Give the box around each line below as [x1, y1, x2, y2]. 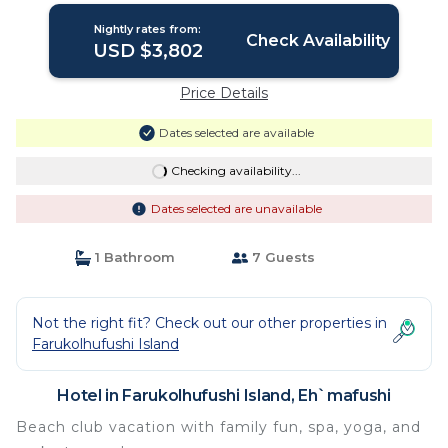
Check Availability [245, 31, 390, 50]
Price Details [180, 84, 268, 102]
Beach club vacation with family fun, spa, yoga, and [16, 418, 421, 436]
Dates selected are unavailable [150, 201, 322, 216]
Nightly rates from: [94, 22, 202, 36]
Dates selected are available [158, 125, 314, 140]
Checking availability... [170, 163, 301, 178]
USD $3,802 [92, 40, 203, 62]
